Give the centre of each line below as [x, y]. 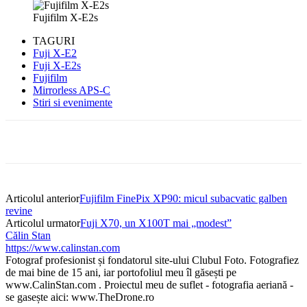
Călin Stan [28, 235]
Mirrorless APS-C [72, 90]
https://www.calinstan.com [63, 247]
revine [19, 210]
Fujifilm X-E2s [65, 17]
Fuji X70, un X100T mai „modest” [156, 223]
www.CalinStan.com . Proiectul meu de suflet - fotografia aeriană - [149, 284]
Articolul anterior [42, 198]
